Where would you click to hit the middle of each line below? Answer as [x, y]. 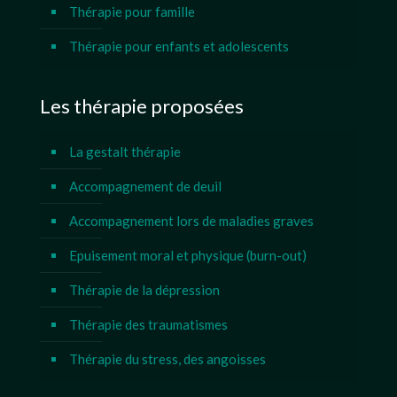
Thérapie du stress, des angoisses [167, 359]
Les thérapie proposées [142, 106]
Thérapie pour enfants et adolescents [179, 46]
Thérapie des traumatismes [148, 324]
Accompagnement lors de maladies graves [191, 221]
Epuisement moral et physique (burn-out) [188, 255]
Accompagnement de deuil [145, 186]
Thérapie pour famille [132, 12]
